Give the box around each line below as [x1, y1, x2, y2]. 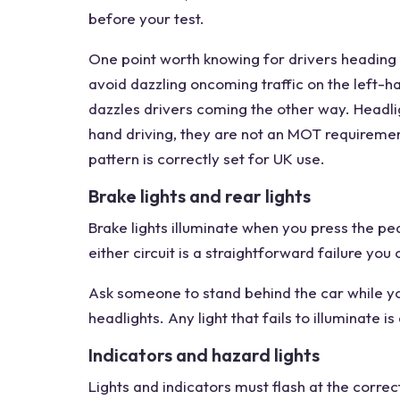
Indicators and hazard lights [88, 344, 320, 366]
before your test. [88, 9, 204, 28]
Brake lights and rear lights [88, 185, 311, 207]
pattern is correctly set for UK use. [88, 149, 325, 168]
